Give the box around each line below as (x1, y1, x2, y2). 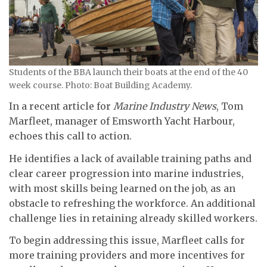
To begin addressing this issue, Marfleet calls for (9, 234, 245, 247)
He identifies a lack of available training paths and (9, 152, 252, 164)
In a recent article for (9, 100, 113, 113)
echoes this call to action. (9, 130, 132, 142)
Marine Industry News (113, 100, 216, 113)
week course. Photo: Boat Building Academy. (9, 79, 192, 91)
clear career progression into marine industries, (9, 167, 244, 179)
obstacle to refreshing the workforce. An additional (9, 197, 256, 209)
